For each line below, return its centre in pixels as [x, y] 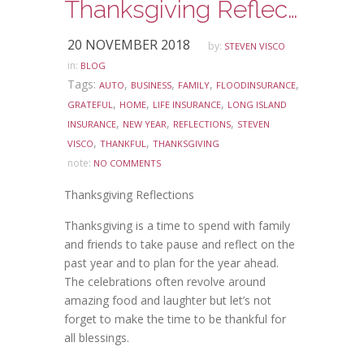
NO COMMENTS [127, 163]
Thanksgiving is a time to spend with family [177, 226]
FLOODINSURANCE [256, 85]
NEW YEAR [145, 124]
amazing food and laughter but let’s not [168, 301]
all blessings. [97, 338]
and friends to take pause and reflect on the [180, 245]
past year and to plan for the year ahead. [171, 263]
